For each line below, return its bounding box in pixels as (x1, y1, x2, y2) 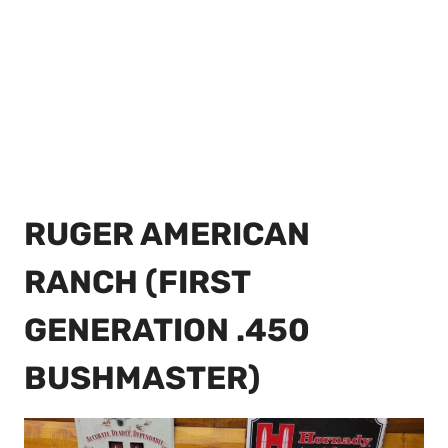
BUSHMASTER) (24, 359, 260, 398)
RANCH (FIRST (24, 263, 250, 302)
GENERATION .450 (24, 311, 310, 350)
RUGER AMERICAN (24, 215, 310, 254)
